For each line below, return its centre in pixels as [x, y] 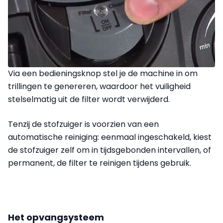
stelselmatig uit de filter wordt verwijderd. [89, 99]
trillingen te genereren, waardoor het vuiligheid [99, 86]
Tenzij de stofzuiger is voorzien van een [83, 124]
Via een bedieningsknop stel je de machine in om [103, 73]
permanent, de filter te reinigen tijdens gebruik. [100, 163]
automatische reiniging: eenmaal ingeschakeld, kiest [110, 137]
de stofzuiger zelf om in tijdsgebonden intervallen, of [110, 150]
